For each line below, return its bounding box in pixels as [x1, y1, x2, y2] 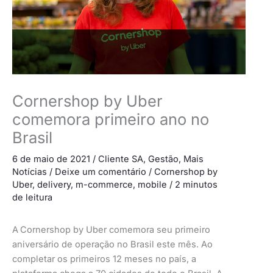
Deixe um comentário [55, 166, 146, 178]
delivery [37, 179, 71, 191]
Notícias [12, 166, 47, 178]
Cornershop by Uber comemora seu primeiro [20, 224, 210, 235]
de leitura [12, 192, 52, 204]
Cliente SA [98, 154, 143, 165]
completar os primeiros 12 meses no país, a [12, 253, 196, 264]
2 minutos [175, 179, 218, 191]
